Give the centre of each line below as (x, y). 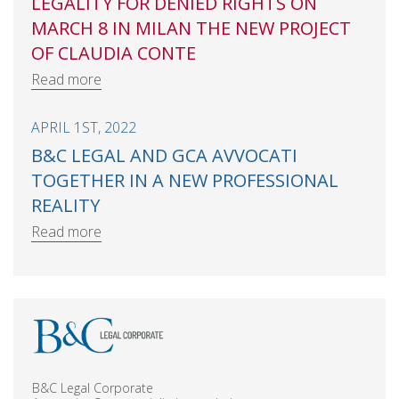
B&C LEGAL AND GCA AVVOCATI (164, 155)
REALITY (65, 205)
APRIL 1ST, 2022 (84, 127)
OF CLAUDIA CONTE (114, 53)
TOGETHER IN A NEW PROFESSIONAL (185, 180)
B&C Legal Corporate (93, 387)
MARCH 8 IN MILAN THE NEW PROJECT (191, 28)
